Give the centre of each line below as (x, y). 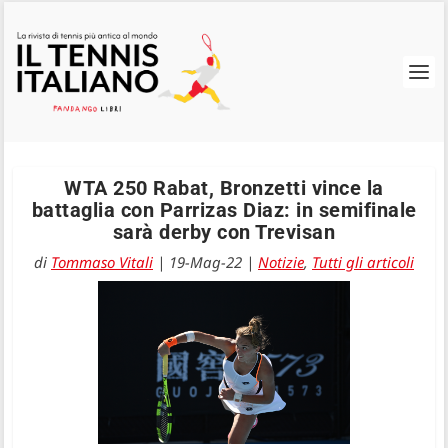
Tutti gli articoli (363, 262)
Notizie (281, 262)
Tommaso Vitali (102, 262)
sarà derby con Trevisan (224, 232)
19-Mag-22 (205, 262)
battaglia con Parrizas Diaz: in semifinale (224, 210)
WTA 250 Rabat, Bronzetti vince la (224, 188)
